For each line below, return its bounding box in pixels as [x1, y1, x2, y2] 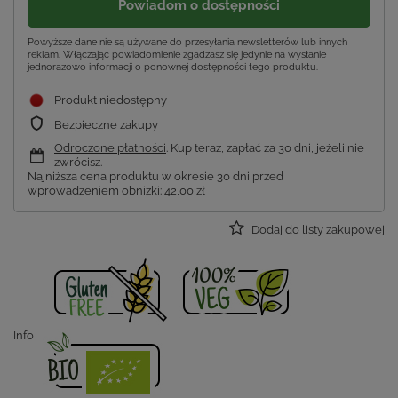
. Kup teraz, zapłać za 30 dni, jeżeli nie [166, 141, 364, 155]
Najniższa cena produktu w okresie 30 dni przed [28, 170, 283, 184]
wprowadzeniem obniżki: [28, 184, 164, 198]
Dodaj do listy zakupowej [251, 223, 385, 237]
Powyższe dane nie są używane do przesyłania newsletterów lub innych [28, 36, 347, 49]
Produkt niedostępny [54, 93, 167, 107]
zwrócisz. [54, 155, 102, 170]
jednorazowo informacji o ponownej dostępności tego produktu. [28, 61, 318, 74]
